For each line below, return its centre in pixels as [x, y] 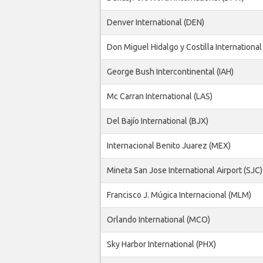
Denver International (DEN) [156, 23]
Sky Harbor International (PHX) [161, 245]
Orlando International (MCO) [159, 220]
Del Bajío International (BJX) [158, 121]
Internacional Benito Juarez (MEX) [169, 146]
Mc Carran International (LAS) [160, 97]
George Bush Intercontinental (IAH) [170, 72]
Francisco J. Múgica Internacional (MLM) [179, 195]
